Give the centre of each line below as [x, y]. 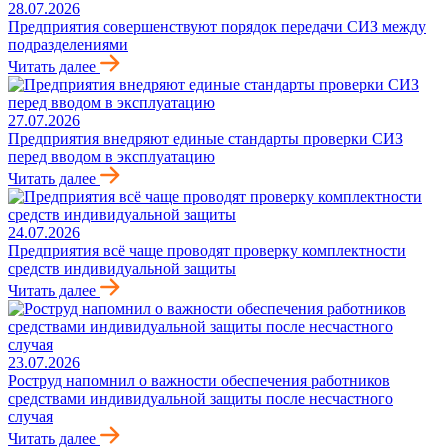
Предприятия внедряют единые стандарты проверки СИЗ [205, 139]
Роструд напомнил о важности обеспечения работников [199, 381]
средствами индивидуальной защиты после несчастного [200, 399]
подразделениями [68, 45]
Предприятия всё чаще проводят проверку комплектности [207, 251]
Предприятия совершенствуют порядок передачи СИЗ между [217, 27]
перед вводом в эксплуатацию [111, 157]
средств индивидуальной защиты [122, 269]
